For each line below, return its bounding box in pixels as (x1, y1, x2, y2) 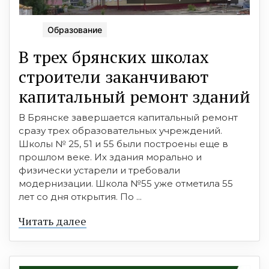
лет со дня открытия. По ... (19, 191, 142, 203)
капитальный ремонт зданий (19, 85, 250, 108)
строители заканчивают (19, 65, 208, 88)
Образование (47, 25, 102, 35)
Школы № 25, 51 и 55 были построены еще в (19, 138, 228, 150)
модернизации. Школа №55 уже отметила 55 (19, 178, 233, 190)
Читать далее (19, 214, 86, 229)
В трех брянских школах (19, 46, 209, 68)
